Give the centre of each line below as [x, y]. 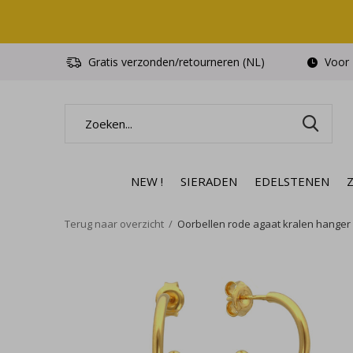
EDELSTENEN [292, 181]
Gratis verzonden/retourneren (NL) [175, 62]
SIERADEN [209, 181]
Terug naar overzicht [114, 224]
